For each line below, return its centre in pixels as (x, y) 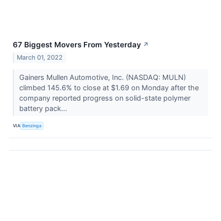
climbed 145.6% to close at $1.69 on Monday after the (109, 87)
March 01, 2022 (40, 57)
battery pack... (44, 108)
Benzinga (32, 126)
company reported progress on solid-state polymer (105, 98)
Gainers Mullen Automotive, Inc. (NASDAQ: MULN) (102, 77)
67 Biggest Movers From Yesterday (77, 45)
